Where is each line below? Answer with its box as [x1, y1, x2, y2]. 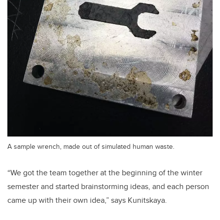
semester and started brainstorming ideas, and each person [7, 180, 209, 192]
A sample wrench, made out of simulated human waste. [7, 140, 174, 151]
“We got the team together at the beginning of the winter [7, 166, 202, 178]
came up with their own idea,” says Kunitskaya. [7, 194, 167, 206]
